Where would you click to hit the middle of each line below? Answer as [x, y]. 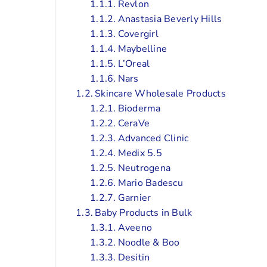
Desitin [134, 257]
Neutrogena [144, 168]
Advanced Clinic [153, 138]
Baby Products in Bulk [144, 212]
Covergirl [138, 34]
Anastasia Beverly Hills [170, 19]
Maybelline [142, 49]
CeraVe [134, 123]
